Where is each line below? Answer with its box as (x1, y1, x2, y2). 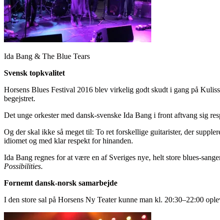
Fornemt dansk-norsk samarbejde (4, 178, 117, 187)
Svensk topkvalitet (4, 68, 65, 77)
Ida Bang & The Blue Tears (4, 52, 90, 60)
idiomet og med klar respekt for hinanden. (4, 136, 133, 145)
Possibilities (4, 162, 41, 170)
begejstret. (4, 94, 35, 103)
